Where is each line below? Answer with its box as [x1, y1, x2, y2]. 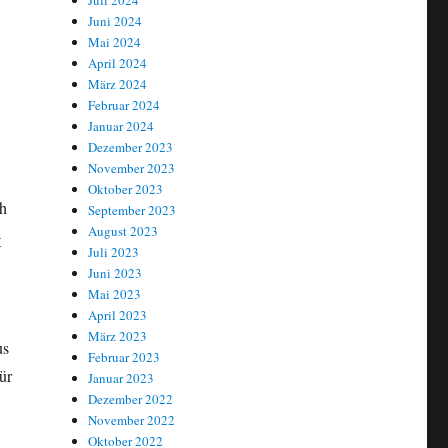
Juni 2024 [88, 12, 143, 31]
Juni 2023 [88, 264, 143, 283]
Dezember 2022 [88, 390, 174, 409]
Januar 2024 [88, 117, 155, 136]
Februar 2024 [88, 96, 161, 115]
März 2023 [88, 327, 148, 346]
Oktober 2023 [88, 180, 164, 199]
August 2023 [88, 222, 159, 241]
